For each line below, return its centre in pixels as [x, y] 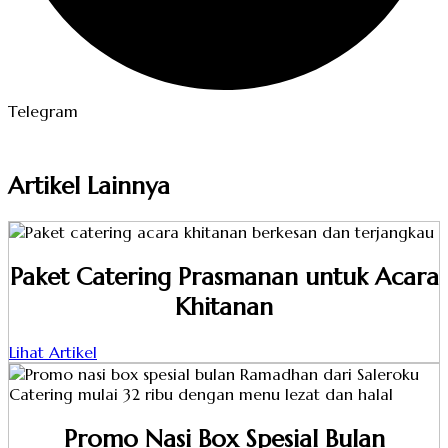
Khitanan [224, 307]
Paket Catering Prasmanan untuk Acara [224, 277]
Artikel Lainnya [89, 186]
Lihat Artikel [53, 352]
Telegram [43, 111]
